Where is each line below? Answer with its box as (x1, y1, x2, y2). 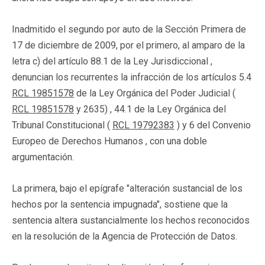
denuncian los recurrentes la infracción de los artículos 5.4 (12, 71, 251, 83)
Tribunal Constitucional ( (12, 119, 112, 131)
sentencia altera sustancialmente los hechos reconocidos (12, 214, 250, 226)
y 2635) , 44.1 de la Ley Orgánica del (74, 103, 226, 115)
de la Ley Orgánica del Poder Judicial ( (74, 87, 235, 99)
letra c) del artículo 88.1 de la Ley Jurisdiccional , (12, 55, 212, 67)
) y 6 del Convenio (174, 119, 251, 131)
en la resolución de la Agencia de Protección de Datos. (12, 230, 237, 242)
